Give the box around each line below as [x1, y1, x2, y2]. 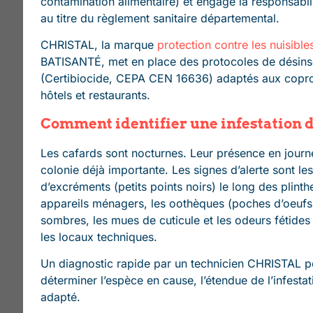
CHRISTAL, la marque [40, 38, 154, 52]
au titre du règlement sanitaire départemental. [40, 10, 279, 25]
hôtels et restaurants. [40, 88, 150, 103]
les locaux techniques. [40, 229, 157, 244]
